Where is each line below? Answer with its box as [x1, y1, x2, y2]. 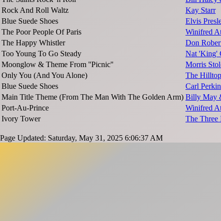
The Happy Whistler [1, 38, 65, 47]
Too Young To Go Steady [1, 49, 81, 58]
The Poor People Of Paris [1, 27, 81, 36]
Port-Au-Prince [1, 103, 49, 112]
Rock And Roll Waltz [1, 5, 69, 14]
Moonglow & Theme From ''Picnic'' [1, 60, 113, 69]
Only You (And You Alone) [1, 71, 87, 79]
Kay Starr [185, 5, 216, 14]
